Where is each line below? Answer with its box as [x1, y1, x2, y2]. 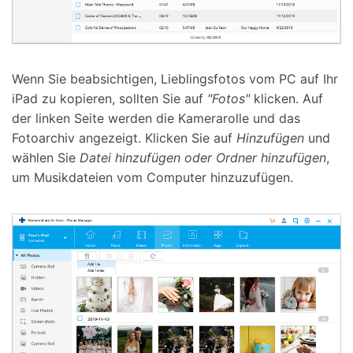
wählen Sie [12, 150, 80, 166]
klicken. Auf [250, 91, 323, 107]
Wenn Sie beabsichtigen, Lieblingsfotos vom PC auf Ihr [12, 71, 338, 87]
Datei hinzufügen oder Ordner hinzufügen [80, 150, 326, 166]
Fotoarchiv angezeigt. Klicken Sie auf [12, 130, 236, 147]
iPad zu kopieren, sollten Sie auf [12, 91, 207, 107]
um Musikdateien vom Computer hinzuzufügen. [12, 169, 293, 186]
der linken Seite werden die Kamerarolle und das [12, 110, 300, 127]
